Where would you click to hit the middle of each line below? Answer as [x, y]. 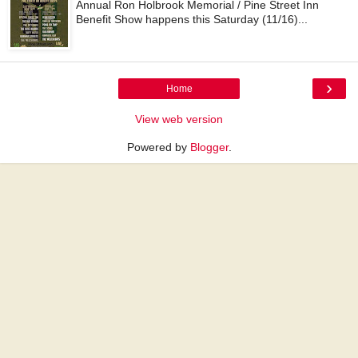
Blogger [209, 147]
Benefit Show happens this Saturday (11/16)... [192, 19]
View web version [179, 119]
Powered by [158, 147]
